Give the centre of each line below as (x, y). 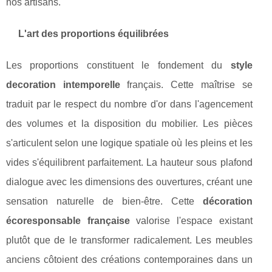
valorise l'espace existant (191, 221)
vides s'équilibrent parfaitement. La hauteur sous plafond (129, 163)
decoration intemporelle (63, 85)
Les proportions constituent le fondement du (118, 66)
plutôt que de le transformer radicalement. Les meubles (129, 240)
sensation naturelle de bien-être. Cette (104, 202)
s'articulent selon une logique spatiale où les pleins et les (129, 143)
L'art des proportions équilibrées (93, 34)
